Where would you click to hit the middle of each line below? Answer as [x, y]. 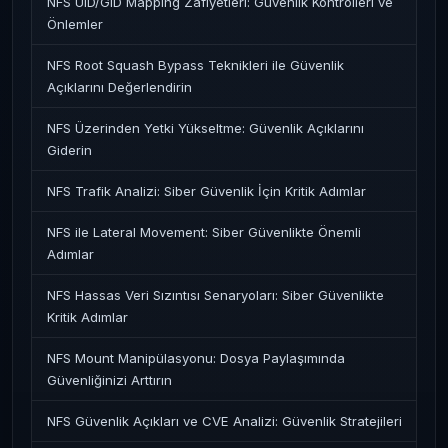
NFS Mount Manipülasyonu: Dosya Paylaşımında [196, 358]
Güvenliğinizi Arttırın [109, 380]
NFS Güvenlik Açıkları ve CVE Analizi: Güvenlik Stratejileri [224, 421]
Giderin [69, 150]
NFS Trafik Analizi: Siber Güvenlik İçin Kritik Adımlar [206, 191]
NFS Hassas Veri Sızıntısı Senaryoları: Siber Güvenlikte [215, 295]
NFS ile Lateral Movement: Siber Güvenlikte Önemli [204, 232]
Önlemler [75, 24]
